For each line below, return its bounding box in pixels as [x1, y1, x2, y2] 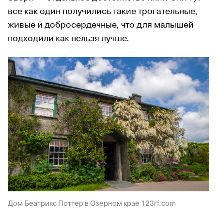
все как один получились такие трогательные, [8, 5, 198, 17]
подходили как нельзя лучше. [8, 32, 129, 45]
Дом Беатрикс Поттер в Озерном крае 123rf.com [8, 199, 176, 209]
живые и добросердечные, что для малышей [8, 18, 194, 31]
